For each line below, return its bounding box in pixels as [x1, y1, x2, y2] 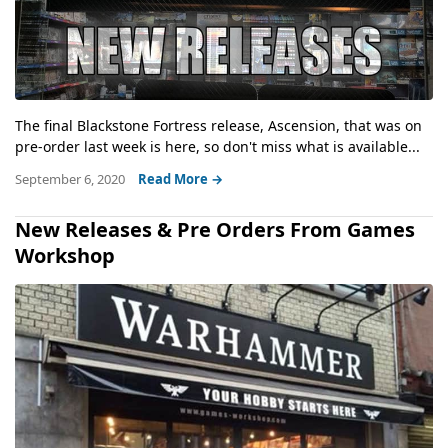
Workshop [15, 242, 115, 270]
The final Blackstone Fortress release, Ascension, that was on [15, 116, 422, 136]
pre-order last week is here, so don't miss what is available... [15, 137, 420, 157]
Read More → [138, 170, 223, 189]
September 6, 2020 [15, 170, 128, 189]
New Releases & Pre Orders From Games [15, 216, 415, 244]
